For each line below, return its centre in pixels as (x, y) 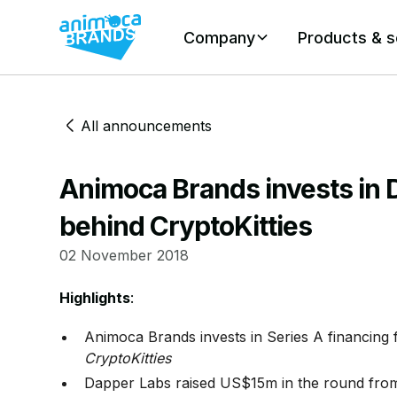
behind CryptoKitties (186, 226)
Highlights (95, 298)
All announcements (147, 126)
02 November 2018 (125, 255)
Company (220, 37)
